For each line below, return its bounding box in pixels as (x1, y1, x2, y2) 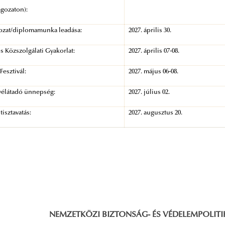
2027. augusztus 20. (129, 110, 183, 117)
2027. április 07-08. (129, 48, 180, 55)
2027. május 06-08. (129, 69, 179, 75)
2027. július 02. (129, 89, 170, 96)
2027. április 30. (129, 28, 172, 34)
